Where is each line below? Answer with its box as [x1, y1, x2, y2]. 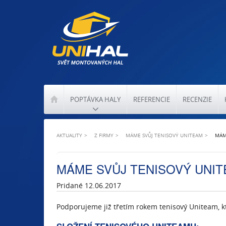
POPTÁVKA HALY [70, 95, 121, 104]
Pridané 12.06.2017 [56, 181, 121, 190]
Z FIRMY [94, 132, 114, 139]
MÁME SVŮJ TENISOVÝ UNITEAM [126, 132, 203, 139]
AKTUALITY [56, 132, 82, 139]
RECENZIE [183, 95, 212, 104]
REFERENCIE [133, 95, 170, 104]
